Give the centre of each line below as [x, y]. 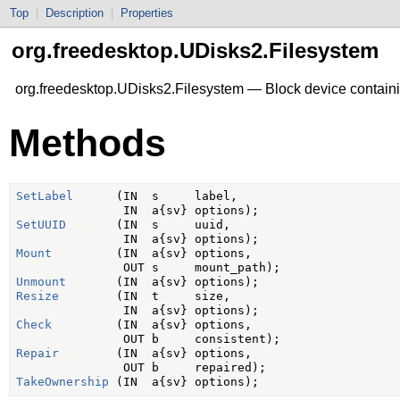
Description [75, 13]
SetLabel [44, 196]
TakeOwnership [62, 382]
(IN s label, [155, 196]
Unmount [41, 282]
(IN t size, [144, 296]
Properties [147, 13]
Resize [37, 296]
